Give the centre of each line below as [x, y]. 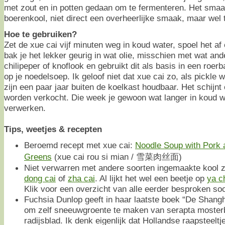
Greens [38, 157]
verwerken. [25, 108]
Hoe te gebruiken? [40, 34]
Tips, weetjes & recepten [53, 129]
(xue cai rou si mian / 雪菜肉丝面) [117, 157]
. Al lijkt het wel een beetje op [151, 179]
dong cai [40, 179]
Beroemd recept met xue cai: [80, 145]
